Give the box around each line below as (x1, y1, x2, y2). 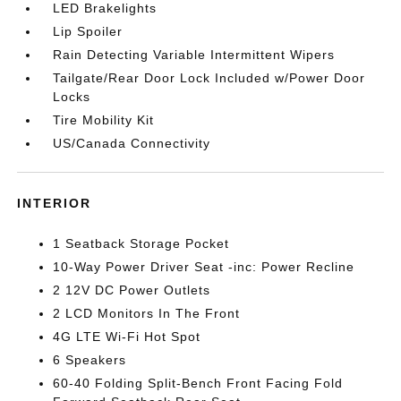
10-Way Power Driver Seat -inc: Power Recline (53, 260, 355, 274)
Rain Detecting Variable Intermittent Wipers (53, 47, 336, 62)
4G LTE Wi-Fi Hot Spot (53, 329, 201, 344)
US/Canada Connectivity (53, 136, 211, 150)
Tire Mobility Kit (53, 113, 155, 127)
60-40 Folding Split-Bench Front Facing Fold (53, 376, 344, 390)
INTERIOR (17, 196, 92, 210)
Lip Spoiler (53, 24, 124, 38)
